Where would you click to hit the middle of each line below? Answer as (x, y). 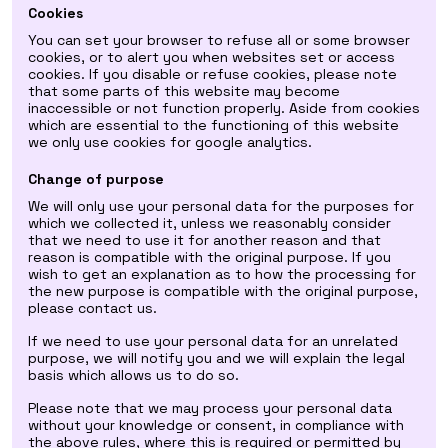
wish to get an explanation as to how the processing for (222, 274)
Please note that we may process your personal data (210, 408)
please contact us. (92, 308)
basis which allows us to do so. (133, 375)
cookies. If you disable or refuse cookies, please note (212, 74)
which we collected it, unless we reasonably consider (209, 223)
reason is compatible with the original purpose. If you (209, 257)
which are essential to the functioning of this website (213, 125)
